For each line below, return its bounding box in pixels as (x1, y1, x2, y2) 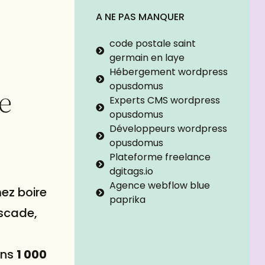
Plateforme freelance (109, 150, 211, 164)
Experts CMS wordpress (109, 93, 220, 108)
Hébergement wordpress (109, 65, 228, 79)
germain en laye (109, 51, 185, 65)
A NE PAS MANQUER (96, 10, 185, 24)
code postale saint (109, 37, 196, 51)
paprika (109, 193, 146, 207)
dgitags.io (109, 164, 153, 179)
